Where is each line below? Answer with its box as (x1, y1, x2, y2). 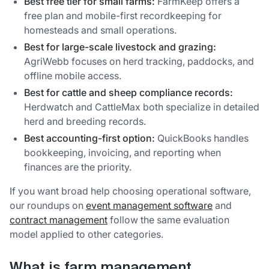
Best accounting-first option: (24, 132, 155, 145)
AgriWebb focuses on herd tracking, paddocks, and (24, 55, 254, 68)
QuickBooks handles (155, 132, 249, 145)
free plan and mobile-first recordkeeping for (24, 10, 222, 22)
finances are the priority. (24, 161, 131, 174)
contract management (10, 214, 107, 226)
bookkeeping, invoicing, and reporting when (24, 147, 221, 159)
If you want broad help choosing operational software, (10, 185, 251, 198)
